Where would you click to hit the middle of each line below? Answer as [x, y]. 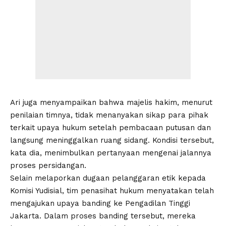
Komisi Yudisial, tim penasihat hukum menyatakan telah [112, 190]
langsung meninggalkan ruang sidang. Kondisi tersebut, [112, 140]
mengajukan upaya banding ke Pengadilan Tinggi [100, 203]
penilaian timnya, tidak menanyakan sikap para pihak [109, 115]
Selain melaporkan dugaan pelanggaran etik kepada [108, 178]
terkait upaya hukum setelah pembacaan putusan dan [110, 127]
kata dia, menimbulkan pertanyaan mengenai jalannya [111, 153]
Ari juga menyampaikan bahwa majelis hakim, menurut [111, 102]
